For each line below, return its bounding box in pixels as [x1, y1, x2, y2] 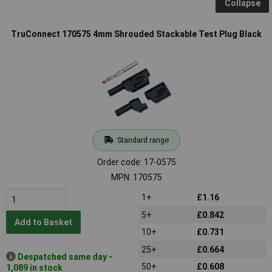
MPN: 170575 [110, 172, 162, 182]
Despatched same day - [17, 251, 112, 262]
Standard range [117, 135, 169, 144]
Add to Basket [14, 217, 72, 228]
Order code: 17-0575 [97, 157, 176, 167]
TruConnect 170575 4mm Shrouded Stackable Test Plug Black [11, 29, 262, 39]
